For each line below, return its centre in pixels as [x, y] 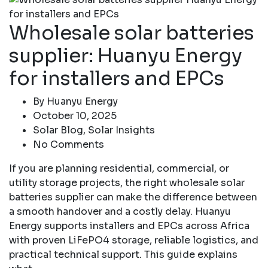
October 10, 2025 [75, 115]
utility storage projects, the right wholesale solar [127, 182]
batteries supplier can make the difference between [133, 197]
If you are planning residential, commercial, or [119, 168]
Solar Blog [58, 130]
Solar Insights [121, 130]
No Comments [68, 144]
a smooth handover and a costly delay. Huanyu [120, 211]
